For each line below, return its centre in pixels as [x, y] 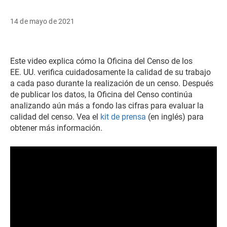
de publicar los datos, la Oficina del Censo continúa [101, 94]
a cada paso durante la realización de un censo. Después [112, 83]
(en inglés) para [175, 117]
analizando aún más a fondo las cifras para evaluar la [107, 106]
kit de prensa [123, 117]
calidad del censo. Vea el [55, 117]
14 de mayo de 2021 [43, 21]
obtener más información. [56, 128]
